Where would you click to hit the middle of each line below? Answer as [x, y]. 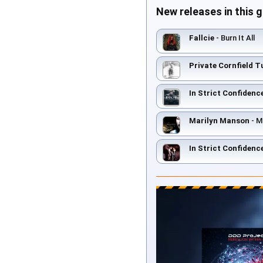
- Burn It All [235, 38]
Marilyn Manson [219, 120]
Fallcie [202, 38]
